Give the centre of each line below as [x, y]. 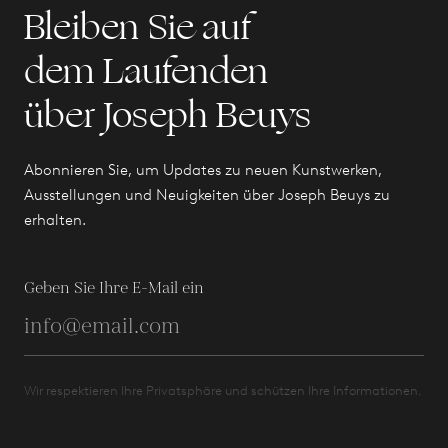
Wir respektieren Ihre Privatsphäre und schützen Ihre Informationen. [223, 390]
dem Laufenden [146, 71]
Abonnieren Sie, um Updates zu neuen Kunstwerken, [203, 169]
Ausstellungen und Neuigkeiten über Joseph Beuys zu [207, 194]
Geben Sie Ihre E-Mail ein [114, 288]
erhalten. [55, 219]
